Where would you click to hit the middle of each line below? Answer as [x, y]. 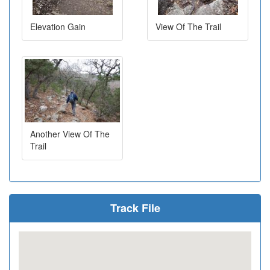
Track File [135, 208]
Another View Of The [70, 134]
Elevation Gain [58, 27]
